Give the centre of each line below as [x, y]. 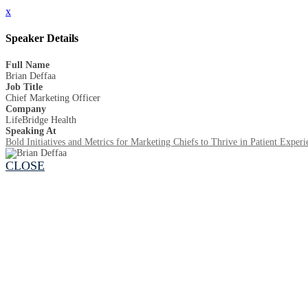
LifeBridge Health [41, 120]
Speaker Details [42, 38]
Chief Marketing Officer [53, 98]
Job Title [24, 87]
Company [26, 109]
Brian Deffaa [31, 76]
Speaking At [31, 131]
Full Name [27, 65]
